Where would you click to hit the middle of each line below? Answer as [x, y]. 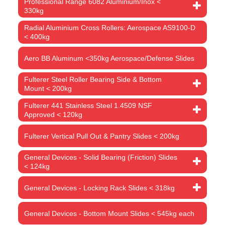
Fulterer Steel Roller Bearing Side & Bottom [93, 80]
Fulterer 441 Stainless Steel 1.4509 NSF [88, 106]
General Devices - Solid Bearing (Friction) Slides [101, 157]
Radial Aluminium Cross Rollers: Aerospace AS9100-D [110, 28]
